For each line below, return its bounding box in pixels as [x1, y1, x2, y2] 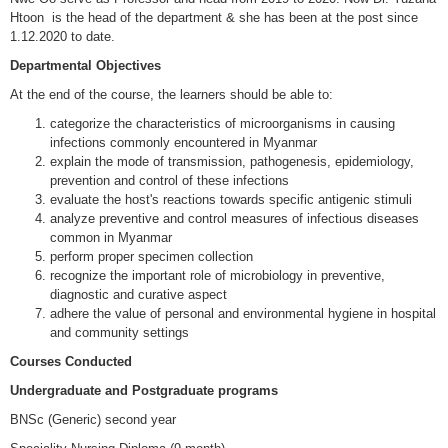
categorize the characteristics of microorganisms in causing [50, 116, 395, 131]
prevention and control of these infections [50, 173, 289, 188]
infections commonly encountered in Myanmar [50, 135, 317, 150]
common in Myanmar [50, 230, 172, 245]
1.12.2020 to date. [10, 29, 115, 44]
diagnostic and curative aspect [50, 287, 227, 302]
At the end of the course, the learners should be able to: [10, 87, 333, 102]
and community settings [50, 325, 189, 340]
